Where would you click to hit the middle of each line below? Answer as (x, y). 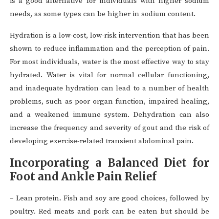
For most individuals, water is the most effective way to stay (109, 62)
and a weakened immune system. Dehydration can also (109, 115)
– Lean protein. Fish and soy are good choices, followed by (109, 198)
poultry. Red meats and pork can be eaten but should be (109, 212)
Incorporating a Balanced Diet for (109, 163)
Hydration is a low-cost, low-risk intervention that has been (109, 36)
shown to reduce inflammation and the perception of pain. (109, 49)
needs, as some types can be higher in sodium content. (103, 14)
